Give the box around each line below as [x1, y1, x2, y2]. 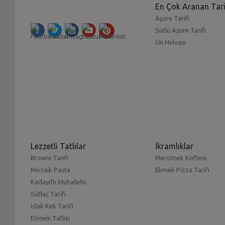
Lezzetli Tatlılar [31, 142, 86, 151]
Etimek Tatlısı [31, 214, 70, 222]
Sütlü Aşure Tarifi [155, 27, 206, 34]
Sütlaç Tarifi [31, 190, 66, 198]
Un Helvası [155, 39, 186, 46]
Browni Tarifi [31, 154, 69, 162]
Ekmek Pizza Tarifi [155, 166, 209, 174]
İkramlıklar [155, 142, 193, 151]
